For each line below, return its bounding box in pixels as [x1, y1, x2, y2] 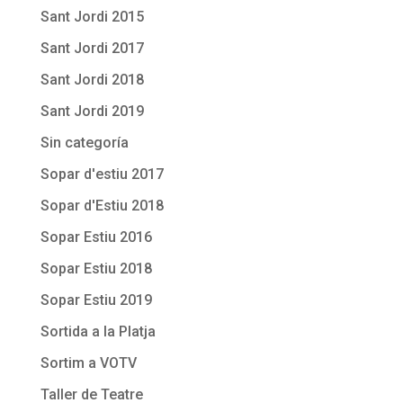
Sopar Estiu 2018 [40, 260, 152, 277]
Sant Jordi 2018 [40, 71, 144, 88]
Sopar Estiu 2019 [40, 291, 152, 309]
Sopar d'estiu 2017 [40, 166, 164, 183]
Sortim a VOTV [40, 354, 137, 372]
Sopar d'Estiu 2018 [40, 197, 164, 214]
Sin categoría [40, 134, 129, 151]
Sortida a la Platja [40, 323, 156, 340]
